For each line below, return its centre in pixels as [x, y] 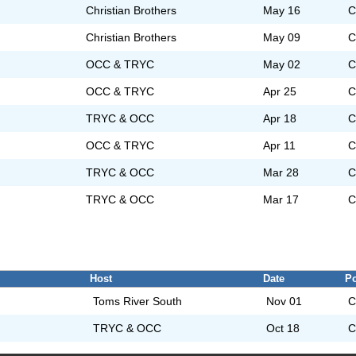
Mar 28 [281, 173]
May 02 [282, 65]
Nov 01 [284, 302]
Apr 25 [280, 92]
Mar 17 [281, 200]
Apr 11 [280, 146]
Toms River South [138, 302]
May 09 [282, 38]
